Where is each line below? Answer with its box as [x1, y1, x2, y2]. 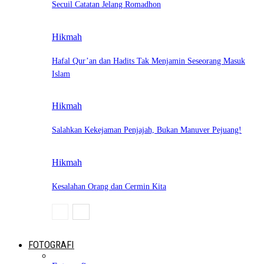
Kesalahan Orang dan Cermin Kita [52, 181, 166, 191]
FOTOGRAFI [28, 238, 74, 250]
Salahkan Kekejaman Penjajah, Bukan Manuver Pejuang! [52, 126, 242, 135]
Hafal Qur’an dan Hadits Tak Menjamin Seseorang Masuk [52, 56, 245, 65]
